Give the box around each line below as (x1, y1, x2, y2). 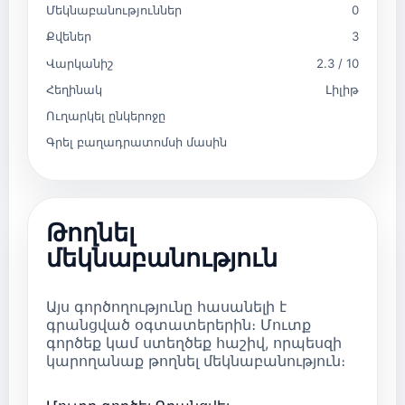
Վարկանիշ (46, 55, 113, 71)
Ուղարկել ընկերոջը (46, 108, 165, 124)
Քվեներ (46, 29, 91, 44)
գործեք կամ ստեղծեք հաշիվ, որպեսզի (46, 334, 342, 353)
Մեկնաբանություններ (46, 3, 182, 17)
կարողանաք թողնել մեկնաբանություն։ (46, 352, 345, 371)
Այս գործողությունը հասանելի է (46, 297, 287, 316)
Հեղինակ (46, 81, 102, 97)
